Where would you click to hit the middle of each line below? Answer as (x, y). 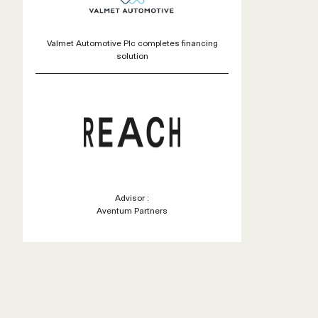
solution (132, 55)
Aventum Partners (132, 210)
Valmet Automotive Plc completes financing (132, 42)
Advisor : (132, 198)
